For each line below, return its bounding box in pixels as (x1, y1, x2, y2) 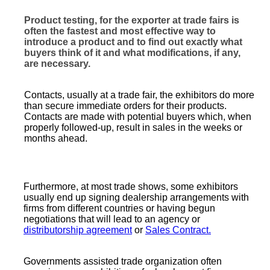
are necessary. (24, 58, 90, 69)
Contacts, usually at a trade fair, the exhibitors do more (24, 90, 254, 100)
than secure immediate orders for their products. (24, 101, 227, 111)
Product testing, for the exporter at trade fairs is (24, 15, 239, 25)
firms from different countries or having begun (24, 203, 215, 213)
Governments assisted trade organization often (24, 256, 222, 266)
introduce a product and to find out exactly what (24, 37, 242, 47)
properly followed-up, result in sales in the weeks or (24, 122, 242, 133)
